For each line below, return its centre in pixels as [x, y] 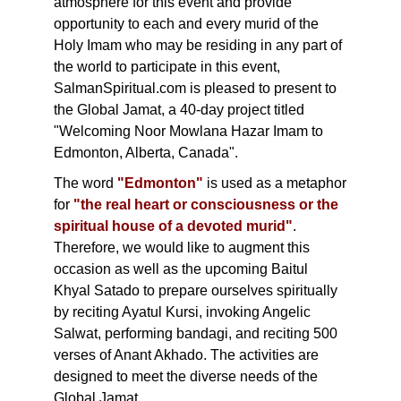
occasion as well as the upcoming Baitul [181, 269]
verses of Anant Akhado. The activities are [186, 355]
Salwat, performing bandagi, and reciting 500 [196, 333]
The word [85, 183]
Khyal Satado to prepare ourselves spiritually [196, 290]
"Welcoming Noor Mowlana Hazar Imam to [188, 131]
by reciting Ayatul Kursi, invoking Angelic [182, 312]
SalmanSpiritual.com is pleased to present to [195, 88]
